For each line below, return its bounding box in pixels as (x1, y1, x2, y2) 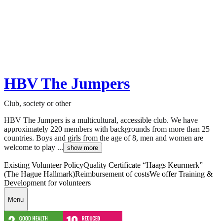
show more (67, 144, 98, 152)
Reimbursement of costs (75, 170, 149, 179)
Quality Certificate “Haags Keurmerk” (83, 161, 203, 170)
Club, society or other (4, 99, 71, 108)
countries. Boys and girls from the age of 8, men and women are (4, 134, 203, 143)
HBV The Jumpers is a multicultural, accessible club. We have (4, 116, 198, 125)
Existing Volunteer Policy (4, 161, 83, 170)
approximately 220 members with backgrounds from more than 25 (4, 125, 210, 134)
